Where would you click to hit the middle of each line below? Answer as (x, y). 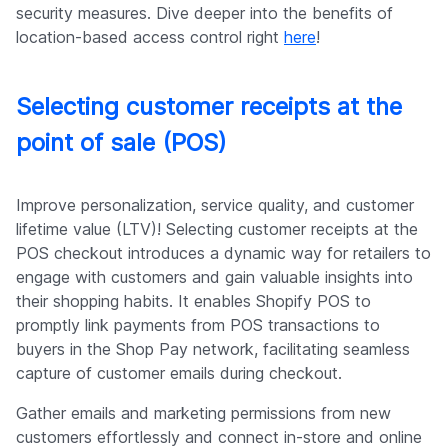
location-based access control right (150, 36)
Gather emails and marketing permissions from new (203, 412)
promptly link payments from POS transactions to (198, 324)
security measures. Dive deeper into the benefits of (204, 12)
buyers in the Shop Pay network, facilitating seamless (213, 348)
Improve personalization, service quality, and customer (215, 204)
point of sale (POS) (121, 142)
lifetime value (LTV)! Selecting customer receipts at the (217, 228)
